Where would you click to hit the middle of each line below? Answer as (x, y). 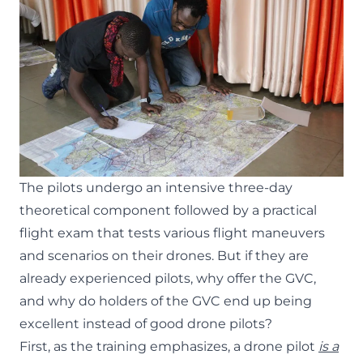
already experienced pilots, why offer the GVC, (168, 278)
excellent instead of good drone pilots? (146, 323)
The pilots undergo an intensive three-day (156, 187)
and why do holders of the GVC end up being (166, 301)
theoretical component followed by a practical (168, 210)
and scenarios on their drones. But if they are (164, 255)
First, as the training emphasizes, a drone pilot (169, 346)
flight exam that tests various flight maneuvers (172, 233)
